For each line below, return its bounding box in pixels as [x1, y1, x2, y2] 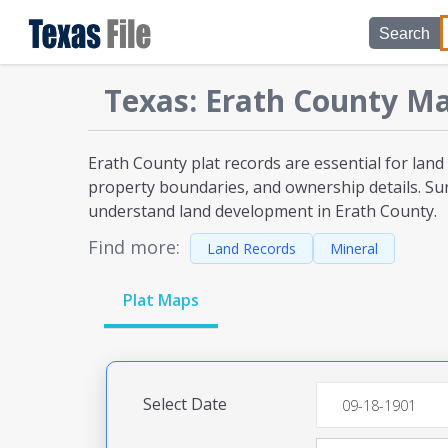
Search [378, 25, 430, 42]
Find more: [88, 235, 180, 259]
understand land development [88, 200, 313, 222]
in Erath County [313, 200, 434, 222]
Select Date [143, 393, 227, 415]
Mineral [330, 239, 378, 258]
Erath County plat [88, 152, 220, 174]
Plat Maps [123, 289, 200, 311]
